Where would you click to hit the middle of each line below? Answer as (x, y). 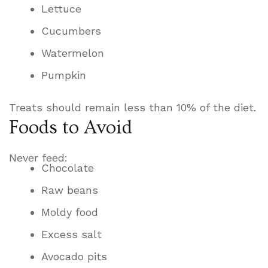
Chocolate (68, 168)
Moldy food (70, 212)
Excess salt (71, 234)
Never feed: (38, 158)
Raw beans (70, 190)
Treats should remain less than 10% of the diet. (133, 108)
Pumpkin (64, 75)
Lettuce (61, 9)
